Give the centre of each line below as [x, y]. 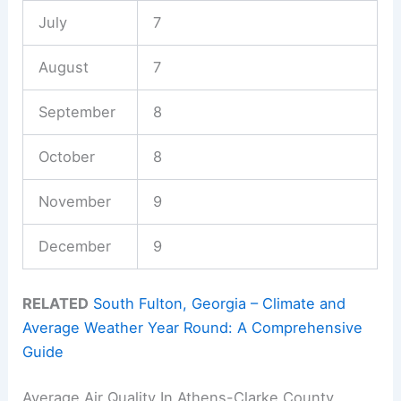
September [77, 111]
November [74, 201]
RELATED [56, 303]
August [63, 67]
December [74, 246]
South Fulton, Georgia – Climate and [220, 303]
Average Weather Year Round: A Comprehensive [193, 327]
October [66, 156]
